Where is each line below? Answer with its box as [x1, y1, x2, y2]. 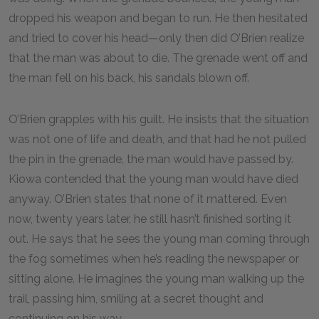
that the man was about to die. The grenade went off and [9, 51, 308, 65]
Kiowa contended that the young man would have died [9, 172, 298, 186]
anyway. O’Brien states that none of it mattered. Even [9, 192, 287, 206]
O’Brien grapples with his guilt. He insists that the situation [9, 113, 309, 126]
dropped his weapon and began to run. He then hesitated [9, 11, 308, 25]
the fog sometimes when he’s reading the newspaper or [9, 252, 299, 266]
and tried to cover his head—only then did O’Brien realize [9, 31, 304, 45]
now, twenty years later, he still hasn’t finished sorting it [9, 212, 291, 226]
